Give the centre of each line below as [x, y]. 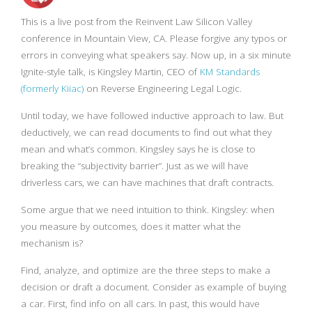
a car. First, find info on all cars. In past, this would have [140, 304]
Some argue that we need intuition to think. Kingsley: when [148, 210]
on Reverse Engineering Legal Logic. [163, 88]
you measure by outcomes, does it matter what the [131, 226]
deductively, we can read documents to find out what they [146, 132]
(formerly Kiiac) [52, 88]
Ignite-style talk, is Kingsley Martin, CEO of [110, 72]
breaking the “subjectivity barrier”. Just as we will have [135, 166]
